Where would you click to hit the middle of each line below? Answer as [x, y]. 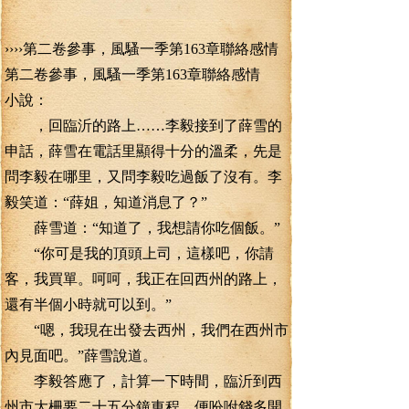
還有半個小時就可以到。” [88, 304]
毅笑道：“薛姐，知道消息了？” [106, 202]
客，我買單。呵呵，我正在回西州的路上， [143, 279]
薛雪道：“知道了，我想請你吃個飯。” [142, 228]
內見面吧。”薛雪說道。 [81, 356]
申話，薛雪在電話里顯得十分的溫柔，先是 [143, 151]
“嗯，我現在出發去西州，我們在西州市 [147, 330]
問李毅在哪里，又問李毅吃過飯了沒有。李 [143, 177]
